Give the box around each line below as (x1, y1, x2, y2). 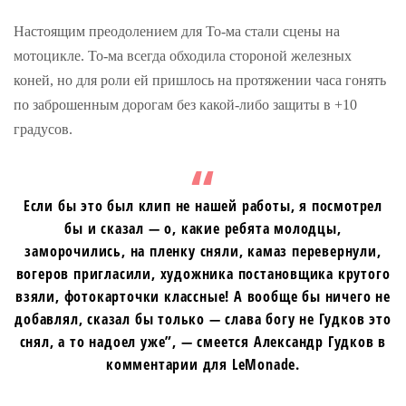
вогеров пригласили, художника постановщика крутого (15, 263, 391, 284)
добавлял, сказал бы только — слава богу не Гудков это (14, 308, 391, 329)
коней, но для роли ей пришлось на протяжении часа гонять (14, 72, 386, 88)
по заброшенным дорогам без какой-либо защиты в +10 (14, 96, 357, 112)
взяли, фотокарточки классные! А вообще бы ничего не (15, 285, 391, 306)
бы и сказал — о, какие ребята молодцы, (64, 217, 342, 238)
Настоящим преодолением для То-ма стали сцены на (14, 23, 340, 39)
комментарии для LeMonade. (105, 353, 300, 374)
